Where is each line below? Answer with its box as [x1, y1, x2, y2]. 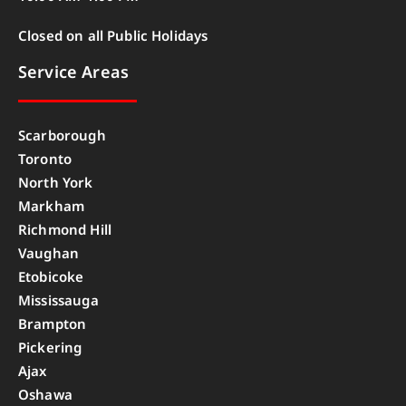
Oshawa [18, 384, 72, 403]
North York [18, 172, 93, 191]
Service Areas [18, 61, 129, 83]
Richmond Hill [18, 219, 111, 238]
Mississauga [18, 290, 99, 309]
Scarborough [18, 125, 106, 144]
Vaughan [18, 243, 80, 262]
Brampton [18, 314, 87, 333]
